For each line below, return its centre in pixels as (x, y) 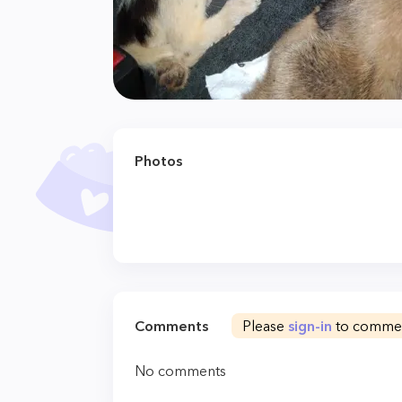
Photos (158, 161)
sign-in (310, 326)
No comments (180, 371)
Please (265, 326)
